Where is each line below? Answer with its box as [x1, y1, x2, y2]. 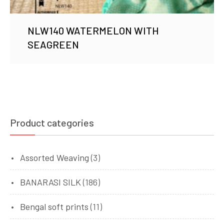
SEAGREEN [27, 38, 79, 51]
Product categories [10, 116, 94, 129]
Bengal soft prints [20, 201, 88, 212]
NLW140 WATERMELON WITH [27, 24, 159, 37]
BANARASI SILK [20, 176, 81, 188]
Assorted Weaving [20, 152, 89, 163]
